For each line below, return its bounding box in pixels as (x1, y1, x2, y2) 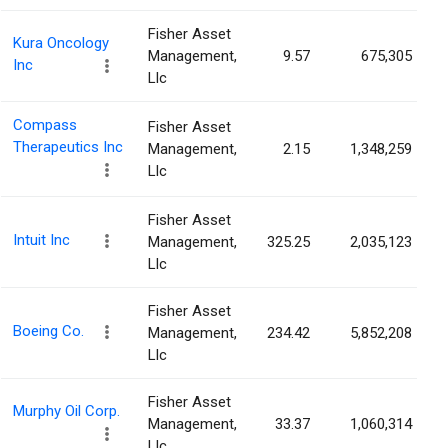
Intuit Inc (13, 231, 70, 250)
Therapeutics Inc (13, 138, 123, 157)
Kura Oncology (13, 34, 109, 53)
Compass (13, 116, 77, 135)
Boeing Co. (13, 322, 84, 341)
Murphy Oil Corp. (13, 402, 120, 421)
